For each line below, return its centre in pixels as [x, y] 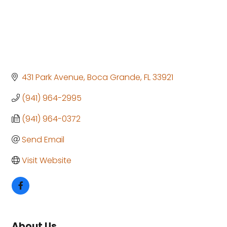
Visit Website [47, 160]
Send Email [43, 139]
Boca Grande [114, 77]
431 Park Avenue [53, 77]
